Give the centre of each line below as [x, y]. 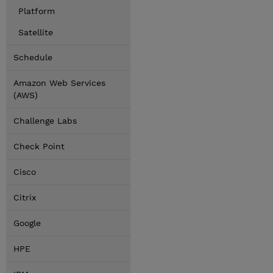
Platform [37, 11]
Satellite [36, 32]
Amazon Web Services [59, 83]
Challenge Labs [45, 121]
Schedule [33, 57]
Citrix [25, 197]
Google [27, 223]
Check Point [39, 146]
